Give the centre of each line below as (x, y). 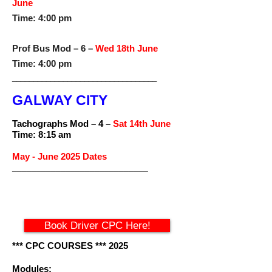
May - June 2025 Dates (59, 156)
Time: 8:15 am (42, 134)
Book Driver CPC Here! (97, 226)
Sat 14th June (142, 124)
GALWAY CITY (60, 100)
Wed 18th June (127, 48)
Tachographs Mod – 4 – (63, 124)
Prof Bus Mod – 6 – (54, 48)
